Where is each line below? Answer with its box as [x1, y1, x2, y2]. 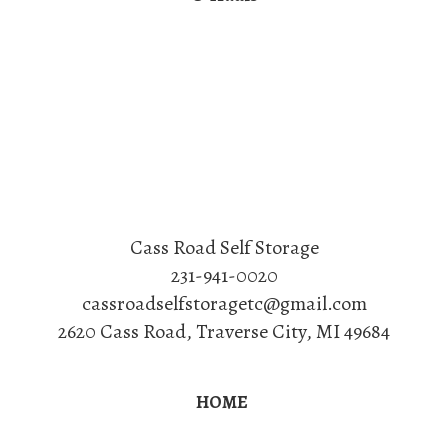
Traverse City [196, 317, 306, 345]
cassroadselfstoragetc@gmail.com [81, 289, 367, 317]
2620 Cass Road [58, 317, 186, 345]
